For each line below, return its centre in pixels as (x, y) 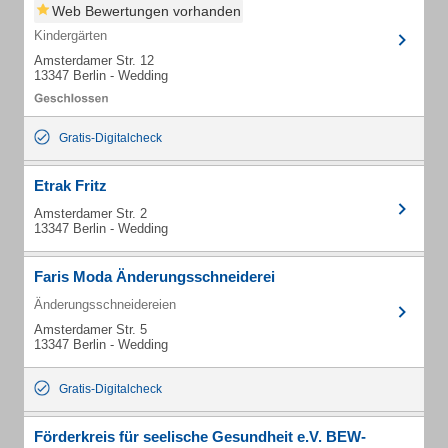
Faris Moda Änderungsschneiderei (154, 276)
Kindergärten (70, 35)
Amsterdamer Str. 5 (90, 329)
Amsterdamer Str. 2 (90, 213)
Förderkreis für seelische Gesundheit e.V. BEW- (200, 436)
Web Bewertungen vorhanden (146, 11)
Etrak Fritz (70, 185)
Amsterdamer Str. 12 (94, 60)
